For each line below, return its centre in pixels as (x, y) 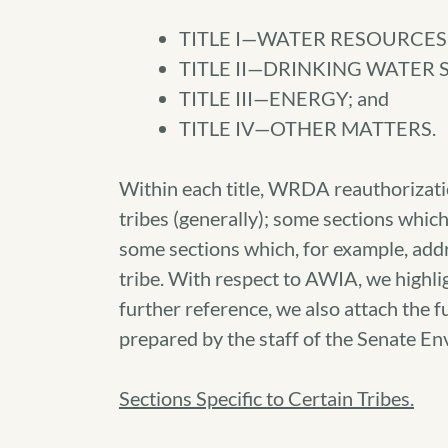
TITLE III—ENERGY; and (284, 98)
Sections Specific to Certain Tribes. (266, 398)
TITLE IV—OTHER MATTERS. (307, 128)
